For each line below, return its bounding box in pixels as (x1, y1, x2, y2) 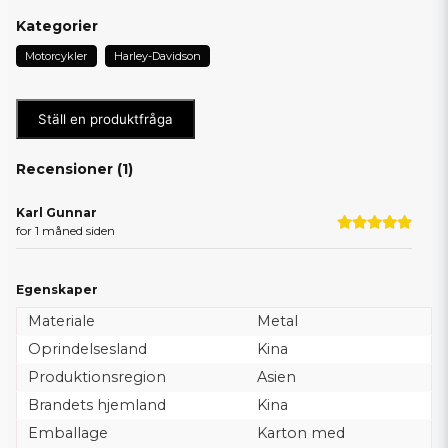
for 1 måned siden (16, 222, 115, 238)
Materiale (27, 311, 95, 330)
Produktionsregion (27, 367, 166, 386)
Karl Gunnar (16, 204, 97, 220)
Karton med (256, 423, 345, 442)
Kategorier (16, 16, 98, 35)
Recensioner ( (16, 159, 122, 178)
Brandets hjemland (27, 395, 166, 414)
